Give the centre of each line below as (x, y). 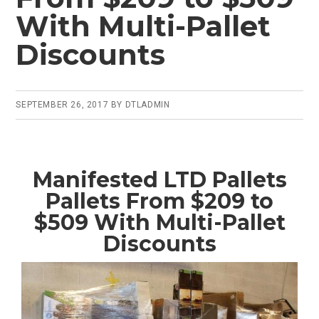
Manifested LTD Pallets (159, 180)
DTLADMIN (147, 105)
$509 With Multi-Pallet (159, 223)
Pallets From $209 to (159, 202)
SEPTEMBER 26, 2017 (62, 105)
